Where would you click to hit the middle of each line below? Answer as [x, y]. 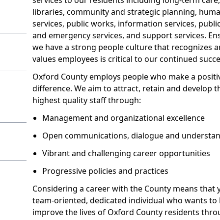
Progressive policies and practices [105, 171]
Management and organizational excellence [123, 118]
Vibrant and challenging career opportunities [126, 153]
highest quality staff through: [86, 100]
